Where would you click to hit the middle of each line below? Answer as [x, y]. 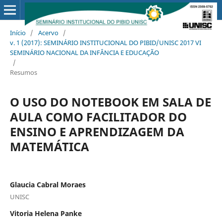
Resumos [23, 72]
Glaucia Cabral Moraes [48, 184]
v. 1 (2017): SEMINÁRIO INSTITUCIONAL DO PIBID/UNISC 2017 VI [105, 42]
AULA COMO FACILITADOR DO [98, 116]
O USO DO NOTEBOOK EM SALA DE [110, 102]
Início [18, 32]
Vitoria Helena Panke [46, 213]
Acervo [48, 32]
